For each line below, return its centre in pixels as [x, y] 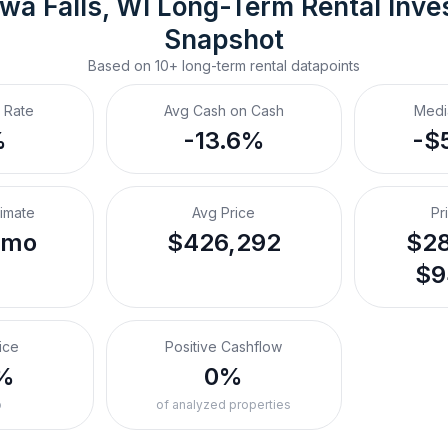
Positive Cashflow [224, 346]
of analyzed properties [224, 404]
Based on [121, 65]
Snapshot [224, 39]
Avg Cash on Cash [223, 110]
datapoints [323, 65]
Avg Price [224, 212]
